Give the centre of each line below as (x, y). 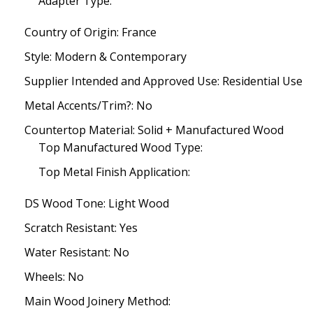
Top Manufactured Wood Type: (121, 147)
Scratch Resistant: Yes (81, 228)
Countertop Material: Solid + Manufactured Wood (154, 130)
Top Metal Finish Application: (114, 172)
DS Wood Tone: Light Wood (97, 203)
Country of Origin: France (90, 32)
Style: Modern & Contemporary (105, 57)
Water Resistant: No (77, 252)
